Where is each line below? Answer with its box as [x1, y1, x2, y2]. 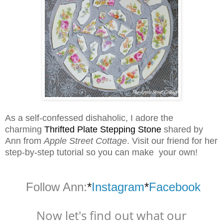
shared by [164, 124, 203, 134]
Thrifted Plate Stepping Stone [44, 124, 161, 134]
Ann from [5, 135, 44, 146]
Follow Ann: [22, 180, 87, 194]
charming [5, 124, 44, 134]
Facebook [149, 180, 201, 194]
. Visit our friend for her [127, 135, 218, 146]
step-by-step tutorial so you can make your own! [5, 147, 200, 157]
